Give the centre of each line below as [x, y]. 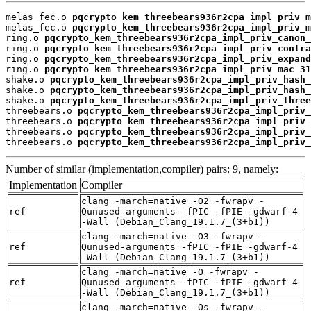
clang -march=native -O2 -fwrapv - [173, 201]
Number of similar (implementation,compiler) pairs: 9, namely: [142, 169]
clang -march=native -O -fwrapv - [170, 272]
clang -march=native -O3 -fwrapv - [173, 237]
